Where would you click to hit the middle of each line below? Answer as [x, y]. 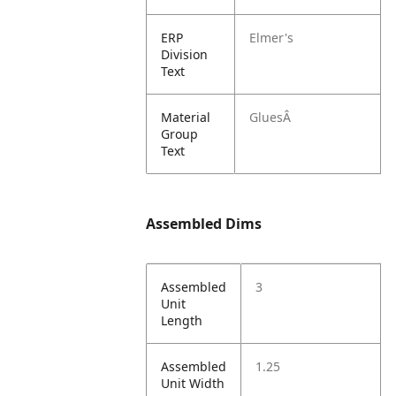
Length [182, 320]
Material [186, 117]
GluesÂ [270, 117]
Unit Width [193, 383]
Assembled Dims [204, 224]
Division [185, 54]
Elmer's [272, 38]
